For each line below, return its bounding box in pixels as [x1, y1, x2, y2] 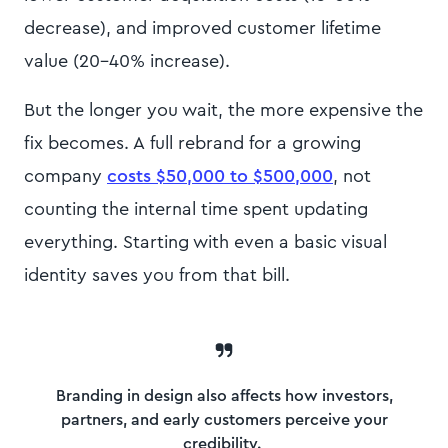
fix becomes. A [24, 133, 145, 152]
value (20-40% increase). [24, 51, 230, 70]
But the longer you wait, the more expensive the [24, 100, 423, 119]
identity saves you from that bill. [24, 265, 290, 284]
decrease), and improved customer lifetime [24, 18, 381, 37]
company [24, 166, 107, 185]
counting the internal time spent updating [24, 199, 368, 218]
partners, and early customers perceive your [60, 411, 388, 428]
